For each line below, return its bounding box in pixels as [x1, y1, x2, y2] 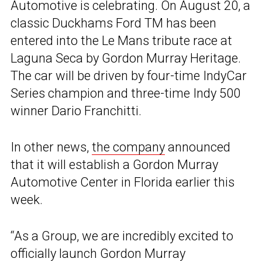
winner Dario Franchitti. [11, 103, 142, 118]
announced [165, 139, 230, 154]
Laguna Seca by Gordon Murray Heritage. [11, 50, 241, 65]
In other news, [11, 139, 92, 154]
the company [92, 139, 165, 154]
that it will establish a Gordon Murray [11, 157, 218, 172]
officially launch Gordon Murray [11, 246, 185, 261]
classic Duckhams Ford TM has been [11, 15, 216, 30]
